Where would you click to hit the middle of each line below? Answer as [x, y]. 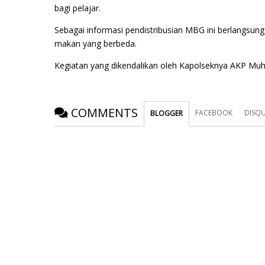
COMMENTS [104, 112]
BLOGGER [167, 113]
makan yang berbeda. [96, 43]
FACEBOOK [214, 112]
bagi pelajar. [77, 8]
